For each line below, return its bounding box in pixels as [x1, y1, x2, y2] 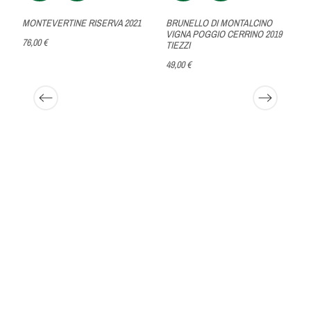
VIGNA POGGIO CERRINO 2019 [165, 27, 282, 40]
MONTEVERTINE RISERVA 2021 [22, 16, 142, 29]
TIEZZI [165, 38, 190, 51]
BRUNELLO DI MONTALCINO [165, 16, 272, 29]
